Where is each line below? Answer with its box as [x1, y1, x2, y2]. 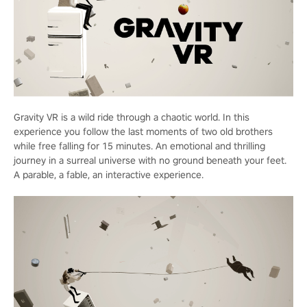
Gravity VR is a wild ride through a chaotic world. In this [14, 110, 249, 123]
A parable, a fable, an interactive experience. [14, 168, 204, 181]
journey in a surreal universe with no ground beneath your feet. [14, 153, 286, 167]
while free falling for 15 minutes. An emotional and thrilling [14, 139, 265, 152]
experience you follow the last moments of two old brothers [14, 125, 273, 138]
